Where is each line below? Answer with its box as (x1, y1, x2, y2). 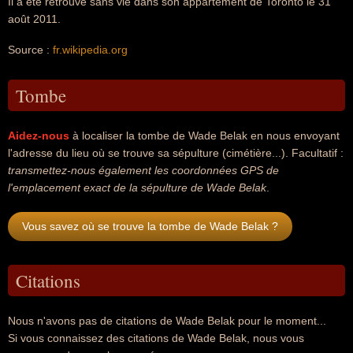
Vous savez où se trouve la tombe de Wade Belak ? (22, 220, 278, 232)
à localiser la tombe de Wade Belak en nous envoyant (69, 129, 340, 142)
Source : (8, 43, 53, 56)
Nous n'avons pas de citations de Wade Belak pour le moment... (8, 314, 326, 327)
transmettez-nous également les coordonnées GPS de (8, 164, 279, 176)
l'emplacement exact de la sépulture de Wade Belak (8, 181, 266, 194)
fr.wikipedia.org (53, 43, 128, 56)
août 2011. (8, 13, 61, 25)
